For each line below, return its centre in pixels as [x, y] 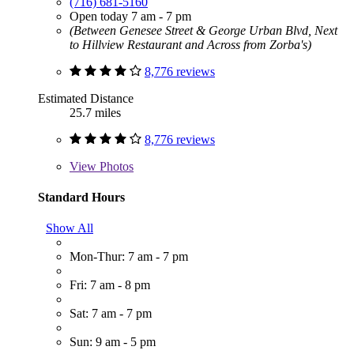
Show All [70, 228]
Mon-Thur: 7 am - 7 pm [129, 257]
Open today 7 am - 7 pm [130, 16]
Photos [115, 166]
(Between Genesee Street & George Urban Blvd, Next [203, 30]
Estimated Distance [86, 98]
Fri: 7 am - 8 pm [110, 285]
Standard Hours [81, 197]
